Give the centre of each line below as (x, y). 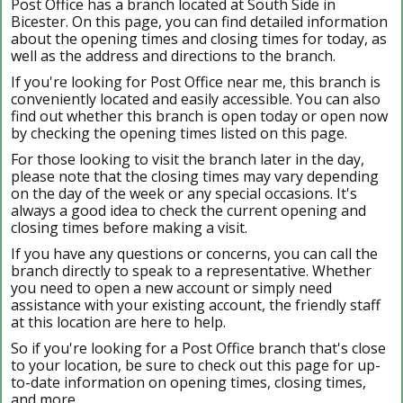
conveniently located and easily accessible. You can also (196, 99)
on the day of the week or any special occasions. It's (184, 193)
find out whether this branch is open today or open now (199, 116)
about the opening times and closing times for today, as (199, 38)
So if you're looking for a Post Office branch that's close (198, 348)
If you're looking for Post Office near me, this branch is (196, 81)
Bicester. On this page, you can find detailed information (199, 21)
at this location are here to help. (118, 322)
